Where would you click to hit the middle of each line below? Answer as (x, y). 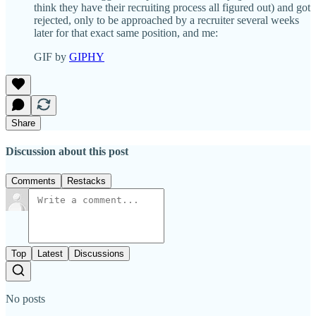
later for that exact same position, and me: (126, 33)
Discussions (99, 253)
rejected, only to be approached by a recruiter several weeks (166, 20)
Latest (50, 253)
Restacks (86, 181)
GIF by (51, 57)
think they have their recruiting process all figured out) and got (172, 8)
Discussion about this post (67, 152)
